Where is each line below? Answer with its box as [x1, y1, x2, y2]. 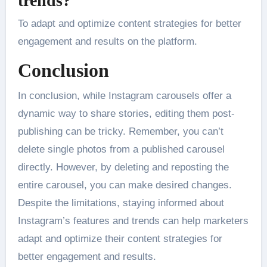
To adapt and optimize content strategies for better [17, 18, 241, 30]
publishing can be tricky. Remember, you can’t [17, 125, 223, 137]
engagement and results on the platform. [17, 36, 197, 48]
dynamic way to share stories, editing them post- [17, 107, 235, 119]
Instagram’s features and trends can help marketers [17, 215, 249, 226]
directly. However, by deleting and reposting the [17, 161, 229, 173]
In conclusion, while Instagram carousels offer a [17, 89, 231, 101]
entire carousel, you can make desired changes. [17, 179, 232, 191]
